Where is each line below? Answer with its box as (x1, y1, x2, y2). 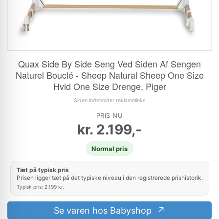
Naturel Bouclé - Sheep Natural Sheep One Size (15, 68, 204, 81)
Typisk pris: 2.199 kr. (16, 184, 64, 190)
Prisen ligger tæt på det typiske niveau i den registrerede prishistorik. (16, 174, 203, 181)
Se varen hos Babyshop (53, 205, 154, 216)
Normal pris (91, 145, 128, 153)
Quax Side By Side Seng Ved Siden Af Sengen (18, 57, 201, 70)
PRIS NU (96, 111, 123, 119)
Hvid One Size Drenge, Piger (53, 80, 166, 92)
